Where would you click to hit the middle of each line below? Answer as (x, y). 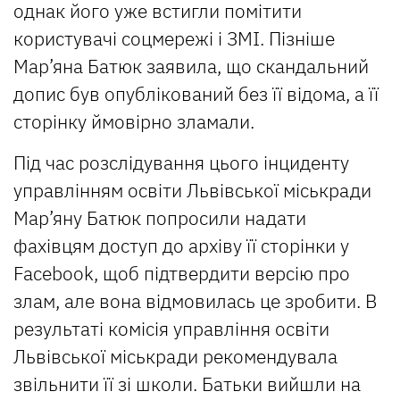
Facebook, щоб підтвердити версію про (182, 274)
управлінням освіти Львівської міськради (192, 191)
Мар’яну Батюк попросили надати (160, 218)
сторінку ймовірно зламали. (134, 122)
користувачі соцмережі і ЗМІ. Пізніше (174, 39)
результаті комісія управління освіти (171, 329)
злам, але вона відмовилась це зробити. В (195, 301)
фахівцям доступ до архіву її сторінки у (181, 246)
